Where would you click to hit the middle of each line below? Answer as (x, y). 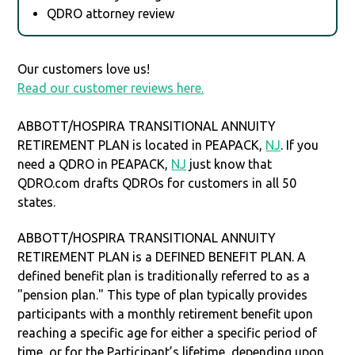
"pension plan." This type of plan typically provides (163, 294)
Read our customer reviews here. (111, 88)
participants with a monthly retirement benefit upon (166, 313)
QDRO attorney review (111, 13)
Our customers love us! (84, 69)
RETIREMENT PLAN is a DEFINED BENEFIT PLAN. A (162, 256)
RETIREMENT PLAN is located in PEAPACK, (142, 145)
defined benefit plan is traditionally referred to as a (164, 275)
